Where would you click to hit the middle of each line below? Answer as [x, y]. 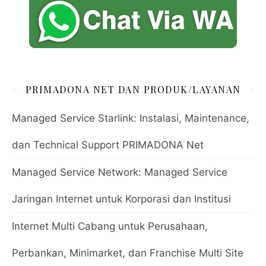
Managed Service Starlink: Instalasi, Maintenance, [131, 118]
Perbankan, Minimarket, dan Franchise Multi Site [128, 253]
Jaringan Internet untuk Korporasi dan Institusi [121, 199]
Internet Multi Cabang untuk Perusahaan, [110, 226]
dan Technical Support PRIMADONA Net [108, 145]
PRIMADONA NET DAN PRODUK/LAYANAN [133, 89]
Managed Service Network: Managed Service [120, 172]
